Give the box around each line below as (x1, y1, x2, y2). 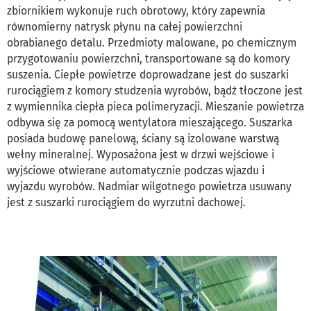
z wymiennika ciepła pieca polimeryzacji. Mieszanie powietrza (7, 99, 304, 113)
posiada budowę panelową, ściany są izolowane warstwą (7, 131, 279, 145)
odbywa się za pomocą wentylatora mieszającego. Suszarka (7, 115, 292, 129)
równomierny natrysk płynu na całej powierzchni (7, 19, 242, 33)
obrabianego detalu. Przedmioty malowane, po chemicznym (7, 35, 296, 49)
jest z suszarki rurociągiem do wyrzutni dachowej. (7, 195, 246, 209)
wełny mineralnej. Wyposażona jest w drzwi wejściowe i (7, 147, 274, 161)
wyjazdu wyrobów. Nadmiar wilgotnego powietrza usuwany (7, 179, 292, 193)
